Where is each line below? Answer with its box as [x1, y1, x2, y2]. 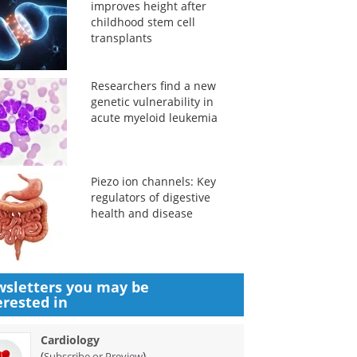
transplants [90, 30, 152, 45]
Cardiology [41, 332, 100, 347]
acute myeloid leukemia [90, 110, 218, 125]
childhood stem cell [90, 14, 195, 29]
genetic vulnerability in [90, 94, 214, 109]
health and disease [90, 206, 193, 221]
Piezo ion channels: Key [90, 174, 216, 189]
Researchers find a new [90, 78, 216, 93]
